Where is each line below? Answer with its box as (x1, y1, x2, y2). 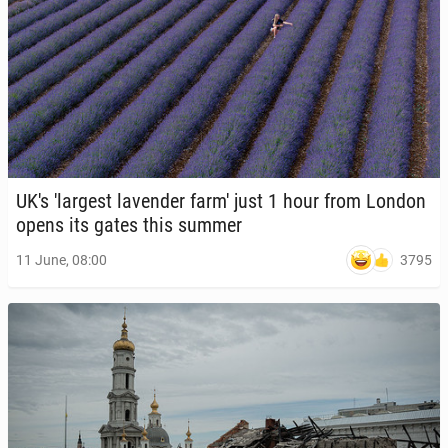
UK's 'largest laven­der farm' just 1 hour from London (16, 189, 426, 213)
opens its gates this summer (16, 213, 242, 237)
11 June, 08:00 (16, 252, 107, 269)
